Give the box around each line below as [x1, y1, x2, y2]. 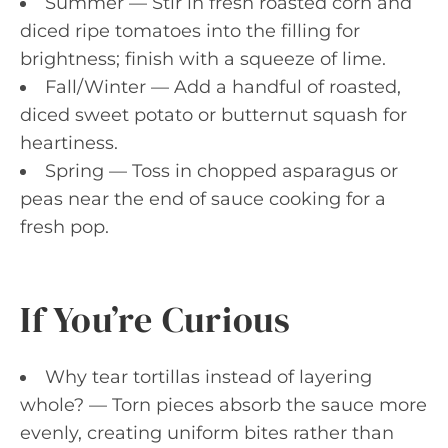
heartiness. [20, 131, 118, 154]
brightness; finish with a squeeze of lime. [20, 47, 386, 70]
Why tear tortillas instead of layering [45, 365, 372, 388]
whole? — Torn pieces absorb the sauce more [20, 393, 427, 416]
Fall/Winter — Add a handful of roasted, [45, 75, 401, 98]
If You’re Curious [20, 294, 292, 344]
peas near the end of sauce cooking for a [20, 187, 386, 210]
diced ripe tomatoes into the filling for [20, 19, 360, 42]
